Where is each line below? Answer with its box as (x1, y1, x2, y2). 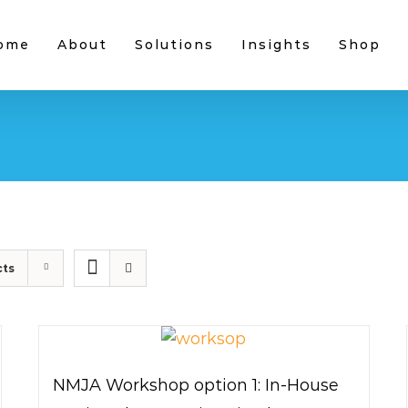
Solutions (135, 36, 214, 54)
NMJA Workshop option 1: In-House (53, 374, 340, 395)
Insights (241, 36, 311, 54)
